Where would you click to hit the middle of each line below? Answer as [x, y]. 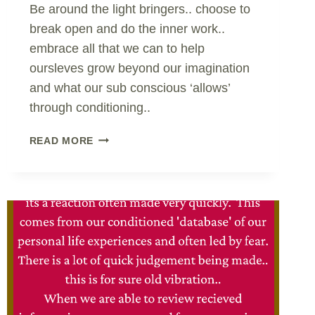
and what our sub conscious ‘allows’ [129, 88]
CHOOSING [122, 185]
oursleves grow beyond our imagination [139, 68]
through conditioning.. [90, 107]
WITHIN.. [115, 234]
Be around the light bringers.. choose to [140, 9]
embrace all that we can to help [117, 48]
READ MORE [62, 140]
